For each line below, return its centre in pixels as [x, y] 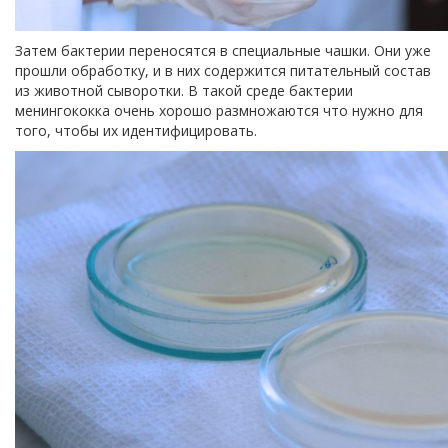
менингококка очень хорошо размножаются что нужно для [219, 110]
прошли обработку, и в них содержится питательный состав [223, 70]
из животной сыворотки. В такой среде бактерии [184, 90]
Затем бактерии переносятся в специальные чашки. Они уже [223, 50]
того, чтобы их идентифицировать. [136, 130]
